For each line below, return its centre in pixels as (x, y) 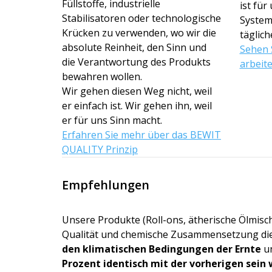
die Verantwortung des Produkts (136, 62)
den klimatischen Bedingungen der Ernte (161, 249)
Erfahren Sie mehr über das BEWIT (141, 134)
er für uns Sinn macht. (112, 120)
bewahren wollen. (102, 76)
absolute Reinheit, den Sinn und (134, 47)
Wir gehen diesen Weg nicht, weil (137, 91)
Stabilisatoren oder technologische (141, 18)
